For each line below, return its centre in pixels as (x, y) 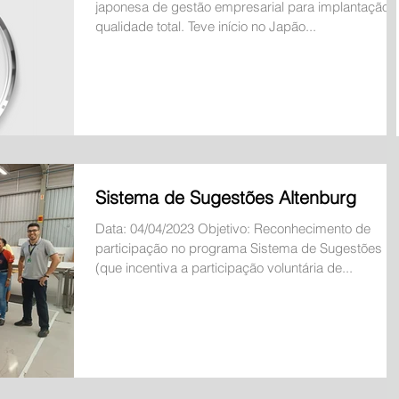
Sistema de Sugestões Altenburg (226, 198)
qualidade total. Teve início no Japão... (206, 26)
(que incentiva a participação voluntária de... (224, 268)
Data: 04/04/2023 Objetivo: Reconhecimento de (233, 229)
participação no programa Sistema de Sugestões (239, 248)
